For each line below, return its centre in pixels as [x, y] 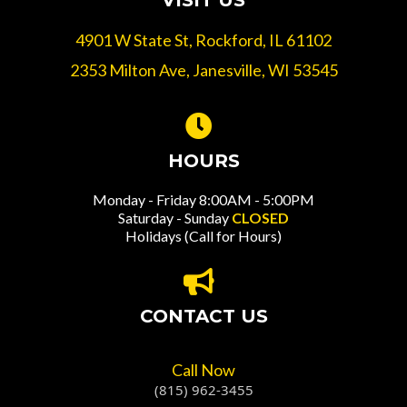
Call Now [203, 370]
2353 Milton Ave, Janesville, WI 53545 [203, 70]
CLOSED [260, 218]
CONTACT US [203, 316]
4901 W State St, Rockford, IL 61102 [203, 40]
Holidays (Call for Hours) [203, 236]
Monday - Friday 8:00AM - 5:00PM [203, 199]
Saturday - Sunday [175, 218]
